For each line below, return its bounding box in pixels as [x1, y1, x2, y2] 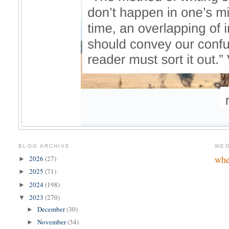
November [37, 217, 68, 227]
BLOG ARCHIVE [18, 143, 70, 149]
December [37, 204, 67, 214]
